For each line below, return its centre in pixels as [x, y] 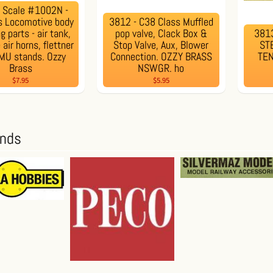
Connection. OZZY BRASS [161, 56]
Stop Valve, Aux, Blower [161, 44]
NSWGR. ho [161, 68]
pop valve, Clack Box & [161, 33]
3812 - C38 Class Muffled [161, 21]
